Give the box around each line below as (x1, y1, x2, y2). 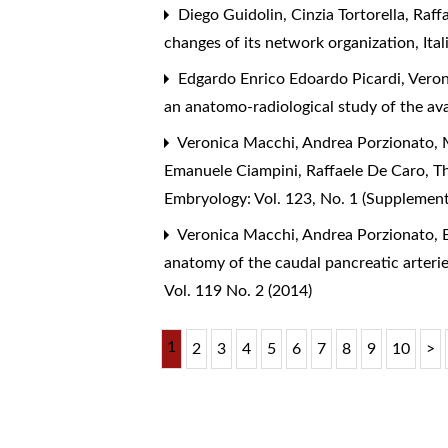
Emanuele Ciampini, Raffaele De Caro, (164, 163, 434, 180)
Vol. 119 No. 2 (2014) (164, 283, 313, 300)
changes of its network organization (164, 35, 420, 52)
